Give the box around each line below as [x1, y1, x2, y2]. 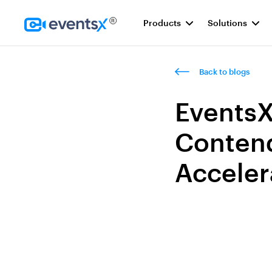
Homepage [24, 32, 75, 47]
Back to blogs [199, 67, 250, 76]
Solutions [207, 17, 247, 28]
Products [143, 17, 181, 28]
